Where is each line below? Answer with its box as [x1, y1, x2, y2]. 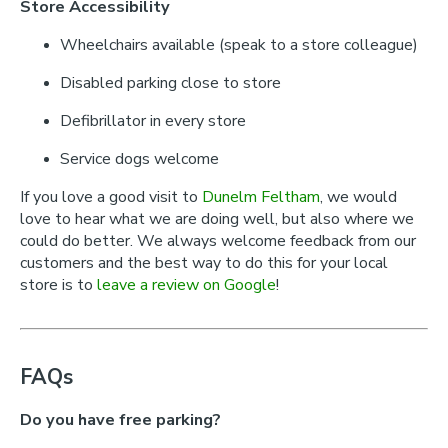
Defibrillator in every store [60, 110, 246, 132]
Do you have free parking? [20, 408, 221, 431]
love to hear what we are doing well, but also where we [20, 208, 414, 230]
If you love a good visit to [20, 186, 202, 208]
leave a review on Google [97, 274, 276, 296]
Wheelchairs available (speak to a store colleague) [60, 34, 418, 56]
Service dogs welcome [60, 148, 219, 170]
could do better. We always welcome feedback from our [20, 230, 416, 252]
